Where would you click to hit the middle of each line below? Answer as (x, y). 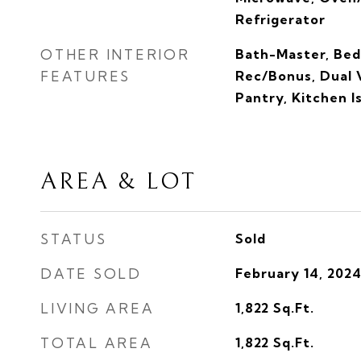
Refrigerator (280, 19)
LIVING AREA (98, 308)
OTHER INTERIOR (115, 54)
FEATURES (85, 76)
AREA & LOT (118, 182)
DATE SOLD (91, 274)
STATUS (74, 239)
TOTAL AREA (97, 343)
